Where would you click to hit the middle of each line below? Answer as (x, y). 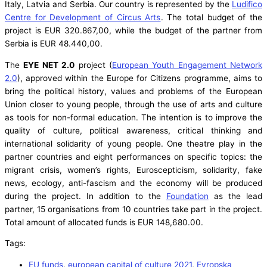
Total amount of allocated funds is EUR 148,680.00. (104, 222)
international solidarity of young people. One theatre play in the (133, 143)
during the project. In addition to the (86, 196)
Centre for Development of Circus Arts (83, 18)
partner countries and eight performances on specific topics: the (133, 156)
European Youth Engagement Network (187, 65)
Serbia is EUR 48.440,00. (54, 44)
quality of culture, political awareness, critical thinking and (133, 130)
